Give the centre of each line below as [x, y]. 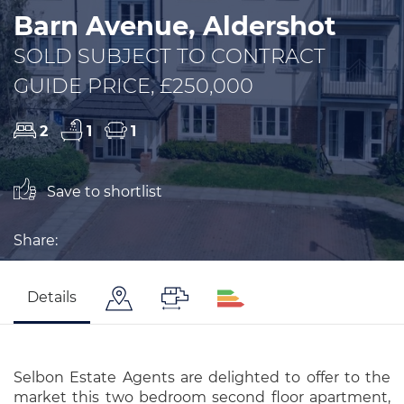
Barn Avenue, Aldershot [175, 25]
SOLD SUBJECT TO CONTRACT [170, 55]
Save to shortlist [103, 191]
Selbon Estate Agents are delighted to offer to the [202, 377]
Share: [36, 240]
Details [52, 297]
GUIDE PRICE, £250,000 [133, 85]
